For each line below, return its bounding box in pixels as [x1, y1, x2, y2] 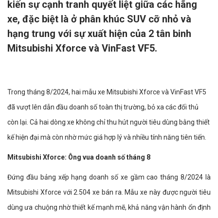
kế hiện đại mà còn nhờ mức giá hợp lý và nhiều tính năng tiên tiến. [7, 133, 206, 141]
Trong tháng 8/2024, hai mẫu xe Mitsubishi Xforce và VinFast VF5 [7, 88, 206, 96]
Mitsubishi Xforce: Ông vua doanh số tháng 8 [7, 153, 150, 161]
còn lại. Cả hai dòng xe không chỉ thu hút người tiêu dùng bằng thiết [7, 118, 210, 126]
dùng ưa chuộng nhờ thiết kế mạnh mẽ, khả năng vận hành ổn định [7, 203, 211, 211]
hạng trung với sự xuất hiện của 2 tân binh [7, 28, 191, 39]
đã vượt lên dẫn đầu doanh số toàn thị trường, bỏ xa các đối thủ [7, 103, 199, 111]
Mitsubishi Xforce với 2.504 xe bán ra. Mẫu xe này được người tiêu [7, 188, 211, 196]
